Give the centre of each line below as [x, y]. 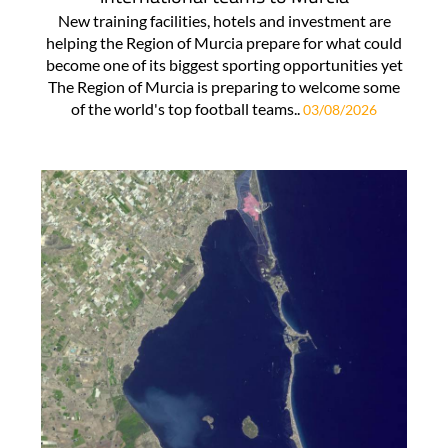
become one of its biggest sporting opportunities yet [224, 64]
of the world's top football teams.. [187, 108]
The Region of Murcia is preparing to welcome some [224, 86]
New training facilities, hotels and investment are [224, 20]
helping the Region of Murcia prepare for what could [224, 42]
